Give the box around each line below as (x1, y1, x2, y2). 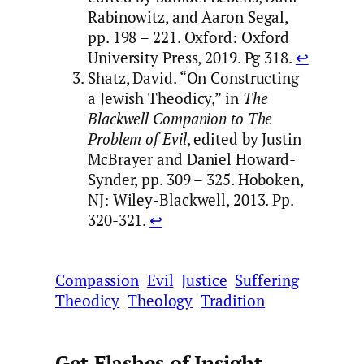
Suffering (235, 270, 299, 290)
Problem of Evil (88, 129, 187, 149)
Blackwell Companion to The (88, 109, 273, 129)
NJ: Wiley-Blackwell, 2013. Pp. (88, 190, 293, 210)
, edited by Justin (186, 129, 301, 149)
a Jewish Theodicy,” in (88, 89, 243, 109)
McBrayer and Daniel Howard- (88, 149, 297, 170)
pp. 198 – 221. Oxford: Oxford (88, 28, 290, 48)
